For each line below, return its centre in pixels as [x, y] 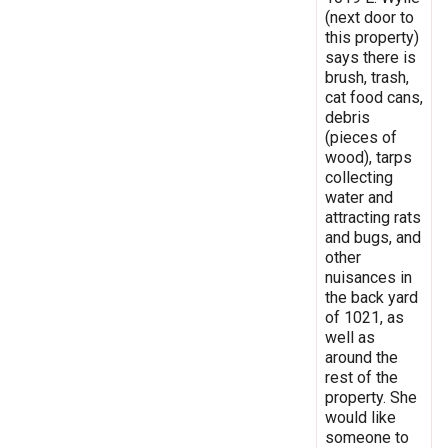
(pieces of [361, 137]
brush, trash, [367, 77]
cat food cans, [374, 97]
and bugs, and [373, 237]
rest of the [361, 377]
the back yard [371, 297]
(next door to [369, 17]
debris [347, 117]
